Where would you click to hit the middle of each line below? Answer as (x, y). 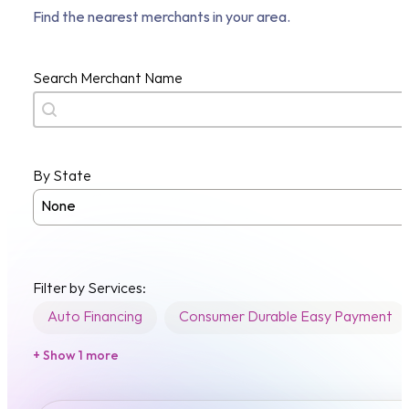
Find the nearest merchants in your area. (162, 18)
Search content (88, 104)
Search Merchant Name (108, 79)
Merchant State (90, 202)
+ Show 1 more (76, 356)
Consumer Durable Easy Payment (286, 318)
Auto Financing (95, 318)
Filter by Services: (89, 289)
